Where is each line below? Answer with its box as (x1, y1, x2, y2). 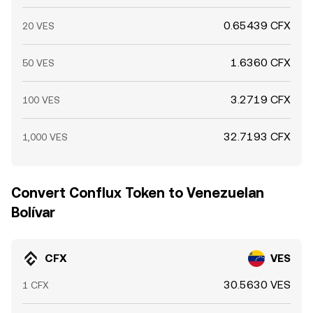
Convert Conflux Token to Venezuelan (11, 184, 264, 201)
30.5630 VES (224, 278, 291, 291)
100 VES (22, 94, 60, 105)
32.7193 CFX (224, 130, 291, 143)
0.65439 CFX (224, 19, 291, 32)
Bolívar (11, 204, 55, 221)
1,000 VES (22, 131, 68, 143)
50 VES (22, 57, 54, 68)
